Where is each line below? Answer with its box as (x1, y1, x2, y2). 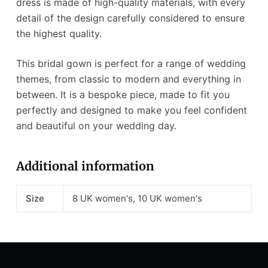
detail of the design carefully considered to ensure (16, 12, 245, 25)
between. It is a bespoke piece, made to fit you (16, 89, 230, 101)
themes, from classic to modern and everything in (16, 73, 241, 86)
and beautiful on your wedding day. (16, 120, 176, 132)
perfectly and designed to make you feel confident (16, 104, 247, 117)
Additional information (16, 159, 154, 174)
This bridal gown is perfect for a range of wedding (16, 57, 246, 70)
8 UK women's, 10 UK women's (72, 193, 202, 205)
